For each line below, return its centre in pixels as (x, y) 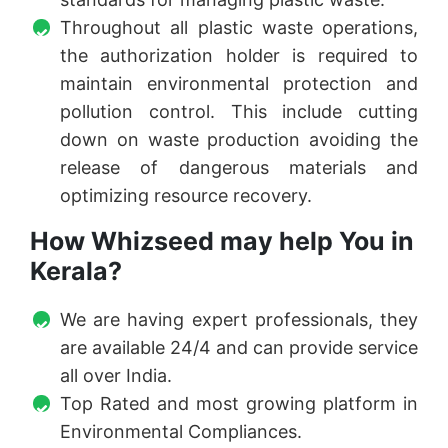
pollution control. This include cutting (239, 112)
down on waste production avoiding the (239, 140)
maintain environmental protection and (239, 84)
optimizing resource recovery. (186, 196)
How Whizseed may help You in (222, 241)
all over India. (116, 376)
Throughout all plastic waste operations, (239, 28)
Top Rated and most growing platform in (239, 404)
